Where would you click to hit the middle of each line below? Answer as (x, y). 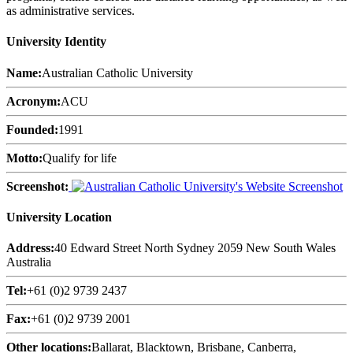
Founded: (32, 129)
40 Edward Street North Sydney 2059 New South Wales (195, 248)
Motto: (24, 158)
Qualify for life (80, 158)
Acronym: (33, 101)
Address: (30, 248)
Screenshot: (37, 186)
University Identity (56, 42)
